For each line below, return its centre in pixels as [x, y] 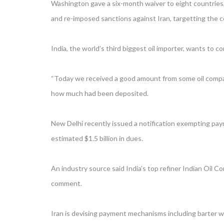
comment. [66, 183]
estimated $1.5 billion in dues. [97, 138]
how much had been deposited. [100, 93]
